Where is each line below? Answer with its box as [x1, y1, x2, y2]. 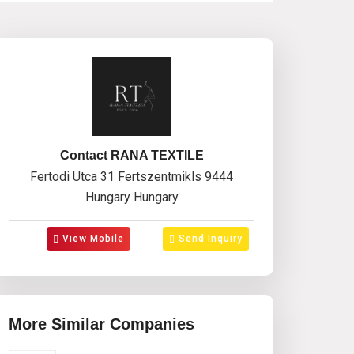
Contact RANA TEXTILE [59, 149, 204, 162]
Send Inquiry [175, 233, 243, 244]
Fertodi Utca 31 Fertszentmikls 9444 [30, 169, 233, 184]
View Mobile [59, 233, 124, 244]
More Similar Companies [9, 314, 194, 333]
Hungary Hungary [85, 190, 179, 205]
